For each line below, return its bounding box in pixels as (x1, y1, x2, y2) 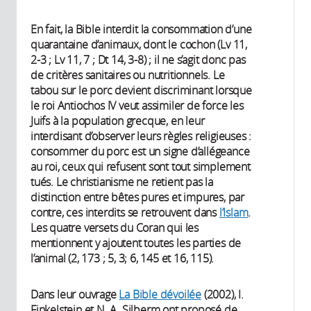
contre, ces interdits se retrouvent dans (31, 204, 219, 220)
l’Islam (219, 204, 249, 220)
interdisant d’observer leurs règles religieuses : (31, 128, 252, 144)
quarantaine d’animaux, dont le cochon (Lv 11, (31, 36, 247, 52)
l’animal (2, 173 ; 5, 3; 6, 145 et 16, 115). (31, 250, 215, 266)
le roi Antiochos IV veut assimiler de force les (31, 97, 244, 113)
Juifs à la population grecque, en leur (31, 112, 205, 128)
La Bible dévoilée (119, 286, 202, 302)
